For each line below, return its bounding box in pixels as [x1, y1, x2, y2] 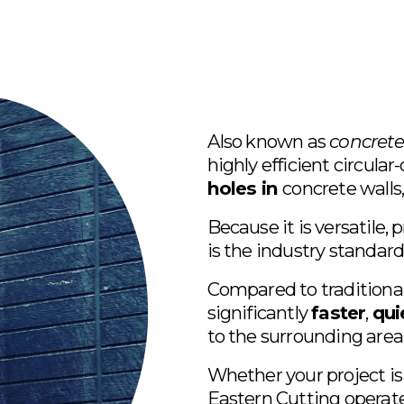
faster [311, 301, 366, 325]
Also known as [207, 130, 330, 153]
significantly [207, 301, 312, 325]
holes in [207, 177, 283, 200]
